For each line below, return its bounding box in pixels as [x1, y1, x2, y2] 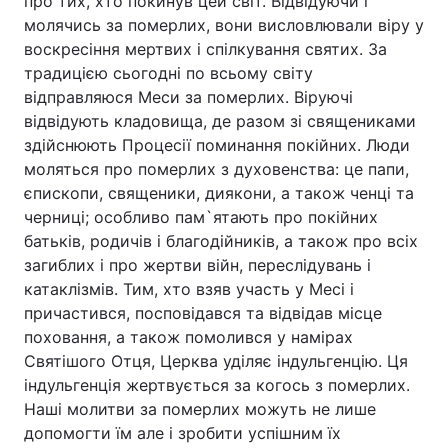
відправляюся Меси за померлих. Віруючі [24, 87, 353, 107]
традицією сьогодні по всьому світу [24, 63, 313, 83]
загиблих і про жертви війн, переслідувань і [24, 255, 371, 275]
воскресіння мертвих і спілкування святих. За [24, 39, 387, 59]
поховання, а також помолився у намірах [24, 327, 353, 347]
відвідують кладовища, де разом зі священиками [24, 111, 416, 131]
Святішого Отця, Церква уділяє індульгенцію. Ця [24, 351, 408, 371]
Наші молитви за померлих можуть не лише [24, 399, 376, 419]
